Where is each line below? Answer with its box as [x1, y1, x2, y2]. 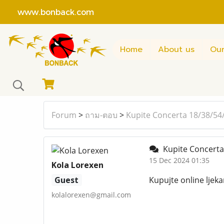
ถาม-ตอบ [85, 109, 117, 121]
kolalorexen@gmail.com [51, 190, 131, 200]
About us [158, 43, 194, 55]
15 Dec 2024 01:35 [148, 155, 209, 165]
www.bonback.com [7, 6, 94, 16]
